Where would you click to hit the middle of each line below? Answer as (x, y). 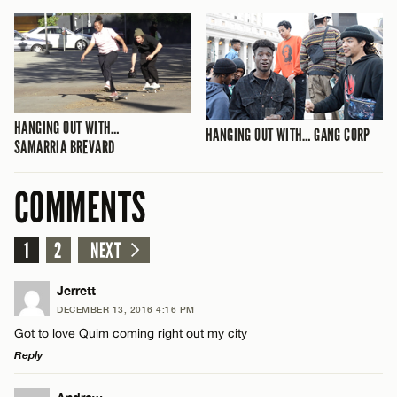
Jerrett (76, 290)
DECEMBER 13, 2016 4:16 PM (126, 309)
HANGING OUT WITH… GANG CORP (288, 134)
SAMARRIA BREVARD (65, 148)
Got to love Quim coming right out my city (131, 333)
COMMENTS (80, 208)
